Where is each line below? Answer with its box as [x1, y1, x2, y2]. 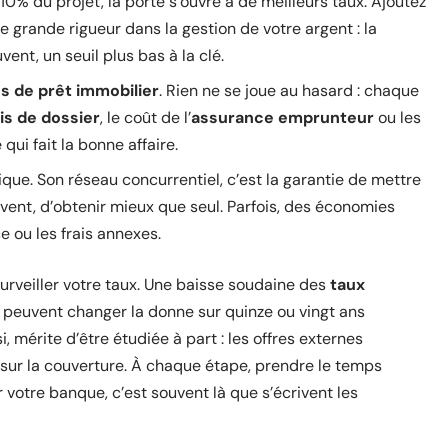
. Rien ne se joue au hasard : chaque [159, 80, 419, 101]
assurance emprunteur [191, 107, 374, 128]
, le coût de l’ [100, 107, 191, 128]
